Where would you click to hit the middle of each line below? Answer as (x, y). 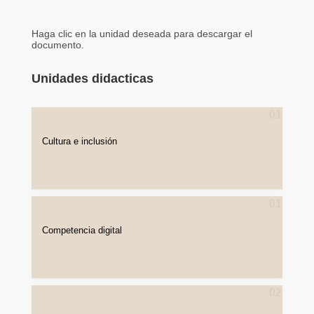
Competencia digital (82, 230)
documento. (57, 45)
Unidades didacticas (92, 78)
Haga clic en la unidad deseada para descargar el (142, 34)
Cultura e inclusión (79, 141)
